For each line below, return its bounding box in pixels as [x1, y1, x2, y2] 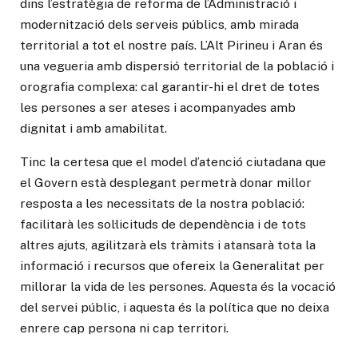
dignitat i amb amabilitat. [20, 120, 167, 136]
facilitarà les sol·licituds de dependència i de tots [20, 216, 306, 232]
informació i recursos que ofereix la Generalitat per [20, 257, 324, 273]
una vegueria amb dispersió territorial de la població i [20, 58, 334, 74]
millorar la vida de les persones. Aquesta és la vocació [20, 278, 336, 294]
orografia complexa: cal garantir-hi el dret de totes [20, 78, 320, 94]
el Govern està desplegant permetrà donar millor [20, 174, 312, 190]
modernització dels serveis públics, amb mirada [20, 16, 299, 32]
